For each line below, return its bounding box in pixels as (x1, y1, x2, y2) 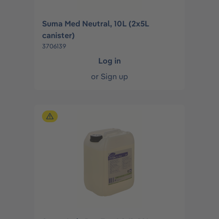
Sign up (101, 71, 128, 81)
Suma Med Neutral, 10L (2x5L (42, 19, 149, 28)
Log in (98, 56, 121, 66)
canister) (42, 30, 77, 40)
